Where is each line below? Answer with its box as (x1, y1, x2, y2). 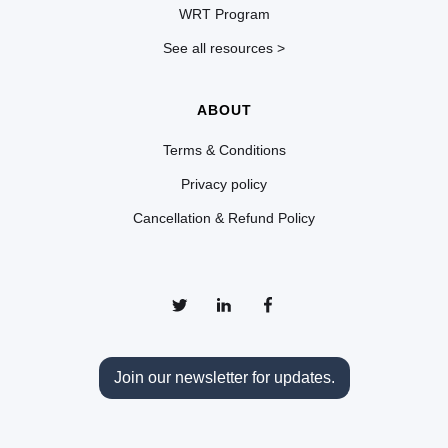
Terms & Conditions (162, 141, 286, 158)
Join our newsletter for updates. (113, 368, 335, 386)
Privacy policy (181, 175, 267, 192)
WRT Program (178, 5, 270, 22)
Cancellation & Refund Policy (133, 209, 315, 226)
